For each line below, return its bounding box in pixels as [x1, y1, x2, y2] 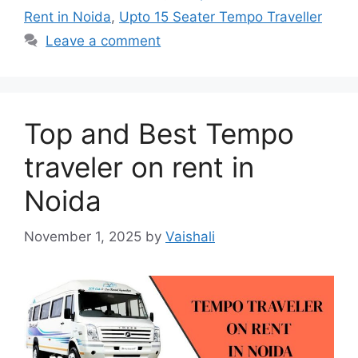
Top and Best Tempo [24, 117, 294, 151]
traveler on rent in [24, 150, 254, 185]
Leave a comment [46, 33, 161, 50]
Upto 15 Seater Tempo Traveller [119, 9, 322, 26]
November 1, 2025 [24, 228, 141, 245]
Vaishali [165, 228, 215, 245]
